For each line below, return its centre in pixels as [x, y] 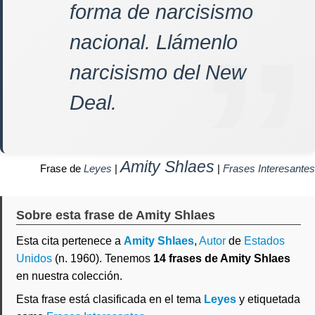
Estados [264, 241]
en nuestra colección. [69, 276]
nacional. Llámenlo [154, 42]
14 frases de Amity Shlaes [222, 258]
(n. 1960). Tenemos [103, 258]
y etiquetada [268, 299]
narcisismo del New [158, 72]
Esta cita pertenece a [70, 241]
